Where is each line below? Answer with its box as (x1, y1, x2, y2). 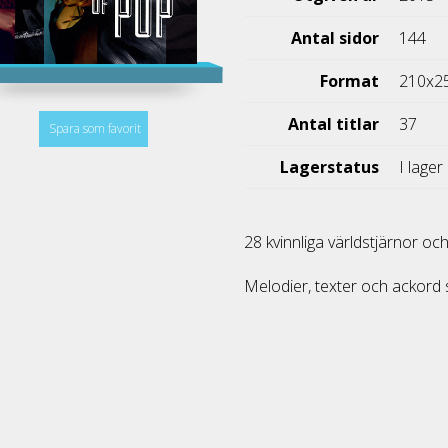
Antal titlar (288, 113, 380, 135)
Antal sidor (291, 27, 380, 49)
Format (320, 70, 380, 92)
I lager (399, 156, 444, 178)
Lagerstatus (280, 156, 380, 178)
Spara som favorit (48, 120, 141, 138)
